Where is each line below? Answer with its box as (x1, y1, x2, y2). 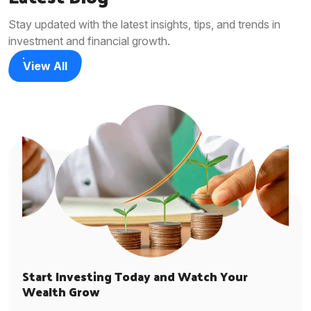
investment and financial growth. (8, 33, 170, 48)
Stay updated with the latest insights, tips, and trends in (8, 17, 280, 31)
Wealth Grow (22, 280, 100, 302)
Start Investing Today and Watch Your (22, 265, 248, 287)
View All (23, 58, 67, 73)
